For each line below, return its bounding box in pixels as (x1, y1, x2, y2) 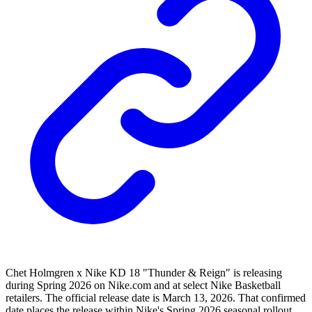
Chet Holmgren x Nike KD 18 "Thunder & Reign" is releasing (6, 267, 282, 279)
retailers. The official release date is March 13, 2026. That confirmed (6, 292, 306, 304)
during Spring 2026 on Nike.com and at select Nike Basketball (6, 279, 281, 292)
